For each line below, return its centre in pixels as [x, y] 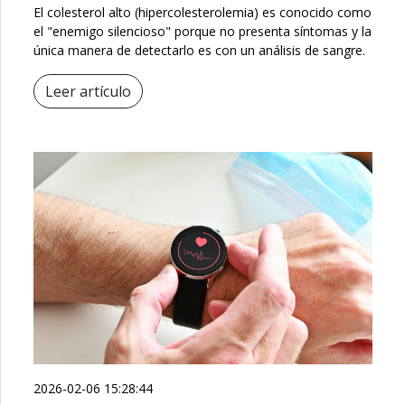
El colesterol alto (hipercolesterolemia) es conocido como [202, 13]
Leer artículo [88, 92]
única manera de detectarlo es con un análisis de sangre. [199, 51]
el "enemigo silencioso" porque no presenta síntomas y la [202, 32]
